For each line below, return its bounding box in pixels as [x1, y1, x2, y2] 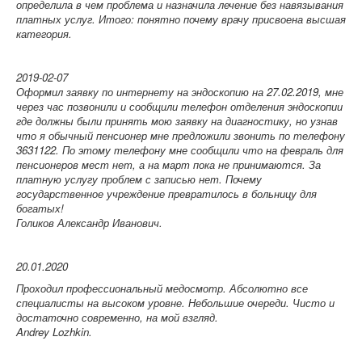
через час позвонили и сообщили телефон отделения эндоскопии [16, 99, 343, 114]
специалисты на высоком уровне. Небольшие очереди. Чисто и [16, 295, 335, 310]
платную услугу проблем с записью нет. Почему [16, 171, 262, 187]
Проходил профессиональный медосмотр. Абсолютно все [16, 280, 308, 296]
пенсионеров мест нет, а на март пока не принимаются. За [16, 157, 321, 172]
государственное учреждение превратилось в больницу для [16, 186, 317, 201]
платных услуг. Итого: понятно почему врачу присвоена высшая [16, 11, 346, 27]
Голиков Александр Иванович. [16, 215, 162, 230]
